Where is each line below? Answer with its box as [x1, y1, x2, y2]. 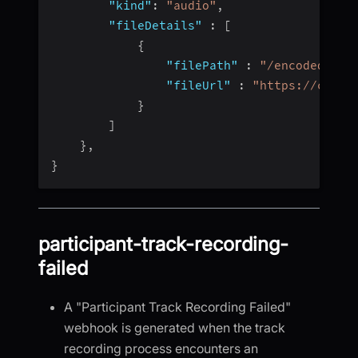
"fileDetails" [109, 18, 202, 33]
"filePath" [166, 58, 238, 73]
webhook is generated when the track [64, 319, 285, 336]
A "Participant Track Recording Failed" [64, 298, 291, 315]
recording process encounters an [64, 340, 258, 356]
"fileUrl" [166, 78, 231, 93]
